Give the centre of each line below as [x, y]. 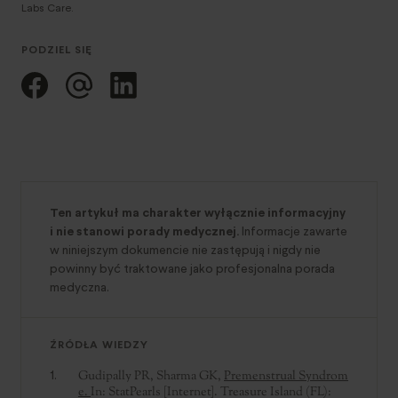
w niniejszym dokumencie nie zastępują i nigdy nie [185, 250]
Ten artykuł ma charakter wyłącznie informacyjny [198, 212]
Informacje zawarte [293, 231]
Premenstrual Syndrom [286, 376]
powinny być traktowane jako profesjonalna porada [192, 268]
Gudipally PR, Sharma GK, [151, 376]
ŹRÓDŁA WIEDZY [99, 344]
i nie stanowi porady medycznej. [144, 231]
